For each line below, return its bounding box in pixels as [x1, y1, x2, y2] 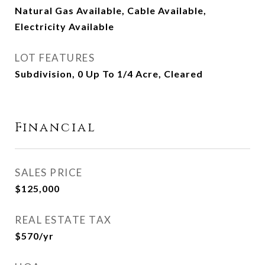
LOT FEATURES [15, 51, 95, 64]
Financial [15, 119, 96, 136]
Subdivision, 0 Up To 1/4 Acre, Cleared [15, 68, 203, 79]
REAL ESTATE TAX [15, 214, 112, 226]
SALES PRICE [15, 166, 83, 179]
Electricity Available [15, 21, 114, 32]
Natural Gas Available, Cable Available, [15, 5, 206, 16]
